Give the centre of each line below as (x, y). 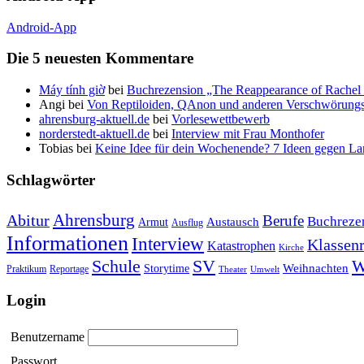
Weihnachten (316, 268)
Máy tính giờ (72, 90)
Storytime (167, 268)
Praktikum (26, 269)
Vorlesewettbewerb (221, 119)
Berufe (283, 220)
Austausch (233, 221)
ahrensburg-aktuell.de (94, 119)
